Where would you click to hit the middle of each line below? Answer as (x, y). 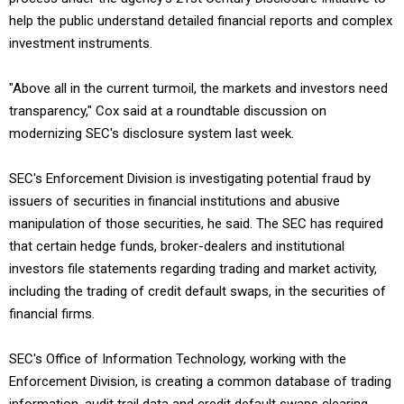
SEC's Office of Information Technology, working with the (178, 359)
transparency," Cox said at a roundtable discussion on (168, 111)
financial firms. (52, 314)
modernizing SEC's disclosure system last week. (151, 133)
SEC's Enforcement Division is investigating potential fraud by (190, 179)
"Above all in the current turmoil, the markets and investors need (198, 88)
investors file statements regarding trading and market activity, (193, 269)
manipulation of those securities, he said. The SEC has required (196, 224)
